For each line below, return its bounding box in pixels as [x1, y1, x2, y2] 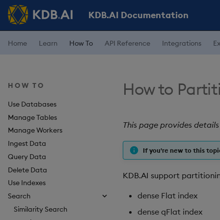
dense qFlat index [137, 207, 202, 217]
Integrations [162, 39, 201, 48]
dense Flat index [137, 191, 197, 200]
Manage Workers [8, 126, 62, 135]
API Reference [105, 39, 150, 48]
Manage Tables [8, 112, 57, 122]
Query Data [8, 152, 46, 161]
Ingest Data [8, 139, 46, 148]
